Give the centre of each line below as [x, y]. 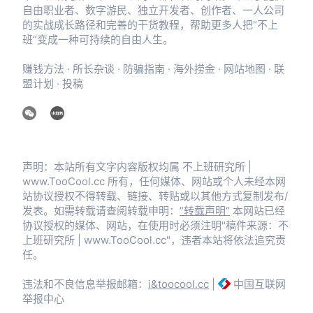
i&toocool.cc [179, 284]
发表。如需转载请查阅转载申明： [101, 211]
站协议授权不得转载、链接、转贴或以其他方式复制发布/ [155, 196]
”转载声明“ [205, 211]
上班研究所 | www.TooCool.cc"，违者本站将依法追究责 [154, 240]
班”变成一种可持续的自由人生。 [98, 40]
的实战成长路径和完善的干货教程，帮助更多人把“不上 [150, 25]
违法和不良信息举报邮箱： [85, 284]
